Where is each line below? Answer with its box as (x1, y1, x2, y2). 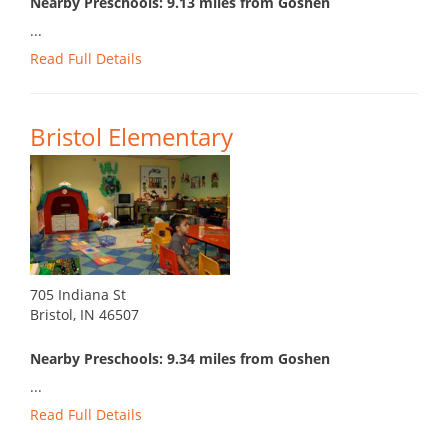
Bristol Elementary (30, 120, 233, 154)
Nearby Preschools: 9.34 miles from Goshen (30, 349, 330, 369)
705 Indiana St (30, 285, 126, 305)
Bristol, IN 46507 (30, 305, 139, 325)
